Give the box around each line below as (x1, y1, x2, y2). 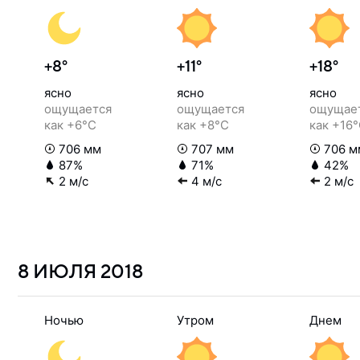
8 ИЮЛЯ (18, 262, 100, 283)
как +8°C (177, 117, 229, 133)
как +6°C (44, 117, 96, 133)
